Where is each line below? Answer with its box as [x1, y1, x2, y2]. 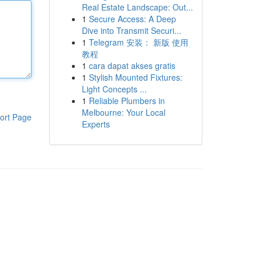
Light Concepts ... [81, 83, 147, 95]
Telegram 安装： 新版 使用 [88, 36, 188, 48]
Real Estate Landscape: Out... [81, 1, 193, 13]
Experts [81, 118, 110, 130]
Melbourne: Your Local [81, 106, 166, 118]
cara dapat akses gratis [88, 60, 175, 71]
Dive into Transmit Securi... [81, 25, 181, 36]
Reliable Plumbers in [88, 95, 165, 106]
